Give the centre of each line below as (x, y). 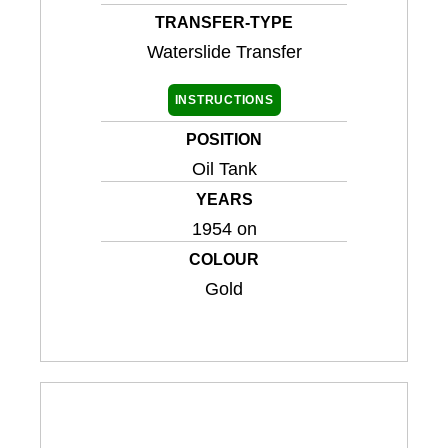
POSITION (224, 140)
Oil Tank (224, 169)
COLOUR (224, 260)
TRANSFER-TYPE (224, 23)
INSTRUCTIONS (224, 100)
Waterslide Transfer (224, 52)
